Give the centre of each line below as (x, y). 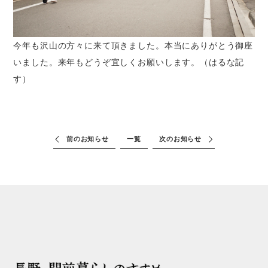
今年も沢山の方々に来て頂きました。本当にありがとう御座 (133, 45)
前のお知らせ (87, 138)
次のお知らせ (181, 138)
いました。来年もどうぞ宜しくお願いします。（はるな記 (129, 62)
